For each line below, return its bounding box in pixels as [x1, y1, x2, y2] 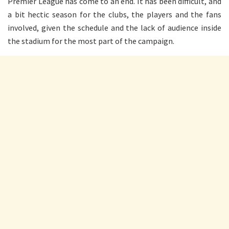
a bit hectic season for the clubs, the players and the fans [8, 9, 221, 19]
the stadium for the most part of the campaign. [8, 35, 174, 46]
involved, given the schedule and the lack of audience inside [8, 22, 221, 33]
